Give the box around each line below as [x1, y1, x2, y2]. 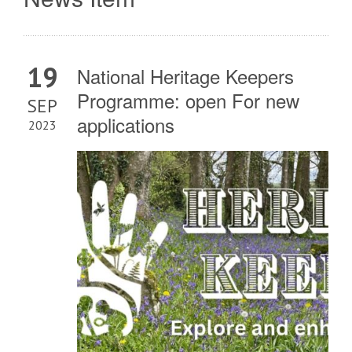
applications [77, 111, 174, 139]
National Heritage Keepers [77, 62, 294, 90]
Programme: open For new [77, 86, 299, 115]
